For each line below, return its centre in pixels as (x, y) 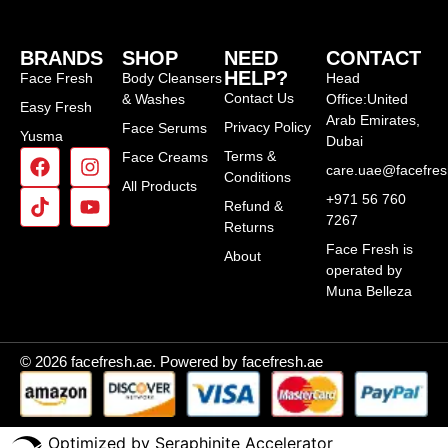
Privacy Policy (267, 127)
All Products (159, 186)
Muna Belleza (369, 291)
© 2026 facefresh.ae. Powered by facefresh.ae (171, 361)
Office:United (367, 99)
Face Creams (165, 157)
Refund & (253, 206)
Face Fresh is (369, 249)
